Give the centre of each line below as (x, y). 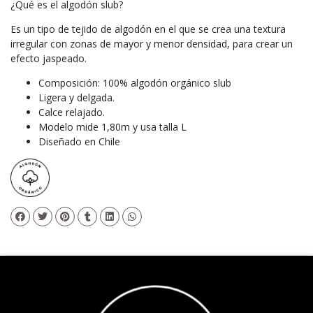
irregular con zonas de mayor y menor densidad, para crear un (152, 43)
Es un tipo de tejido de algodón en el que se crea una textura (148, 29)
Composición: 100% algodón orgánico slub (135, 82)
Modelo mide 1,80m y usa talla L (112, 126)
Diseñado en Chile (81, 141)
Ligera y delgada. (77, 97)
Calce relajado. (72, 112)
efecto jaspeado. (49, 58)
